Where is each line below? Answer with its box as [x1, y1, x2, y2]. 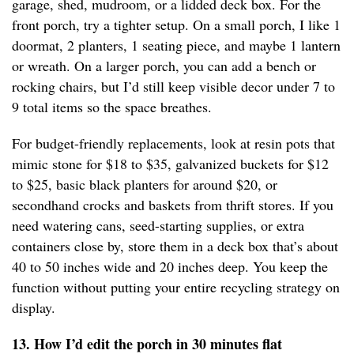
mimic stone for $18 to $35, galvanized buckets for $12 [12, 154, 329, 174]
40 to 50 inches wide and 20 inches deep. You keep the [12, 257, 328, 277]
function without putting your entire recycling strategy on [12, 277, 340, 297]
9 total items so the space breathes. [12, 97, 212, 117]
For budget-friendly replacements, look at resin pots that [12, 134, 335, 153]
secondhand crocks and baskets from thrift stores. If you [12, 195, 333, 215]
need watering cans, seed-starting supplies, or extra [12, 216, 304, 235]
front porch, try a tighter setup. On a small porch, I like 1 [12, 15, 341, 35]
